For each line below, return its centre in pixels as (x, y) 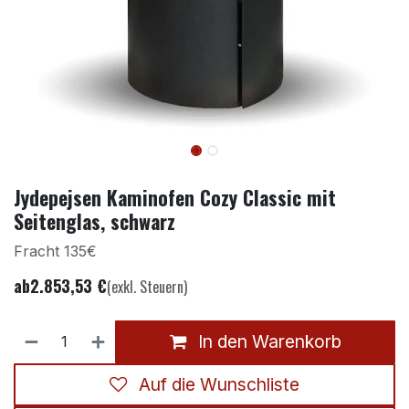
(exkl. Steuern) (147, 286)
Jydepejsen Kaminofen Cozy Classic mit (175, 197)
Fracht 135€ (55, 251)
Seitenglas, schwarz (94, 220)
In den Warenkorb (267, 342)
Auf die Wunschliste (219, 385)
